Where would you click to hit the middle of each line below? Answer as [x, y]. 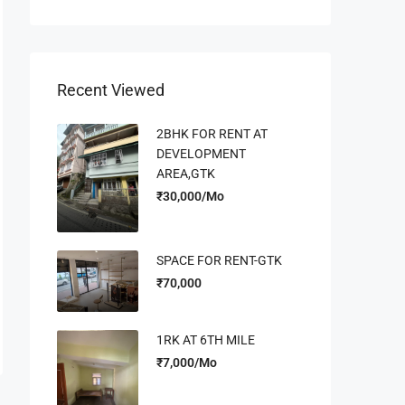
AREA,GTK [186, 174]
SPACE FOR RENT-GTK [219, 261]
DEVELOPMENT [201, 154]
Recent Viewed [111, 90]
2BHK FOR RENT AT [212, 134]
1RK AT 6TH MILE [206, 339]
